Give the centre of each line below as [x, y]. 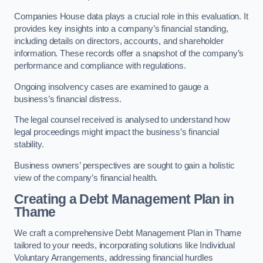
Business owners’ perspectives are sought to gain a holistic [124, 165]
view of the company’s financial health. [86, 178]
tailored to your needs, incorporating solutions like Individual [124, 245]
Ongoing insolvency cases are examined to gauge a [112, 87]
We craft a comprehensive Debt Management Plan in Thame [128, 233]
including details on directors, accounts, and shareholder [119, 41]
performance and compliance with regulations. [100, 66]
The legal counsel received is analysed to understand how [122, 120]
